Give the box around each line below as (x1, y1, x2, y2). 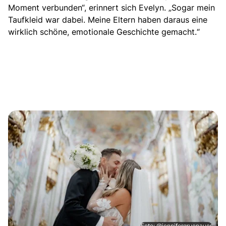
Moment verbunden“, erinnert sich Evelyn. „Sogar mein (8, 2, 215, 13)
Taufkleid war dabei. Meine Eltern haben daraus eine (8, 14, 207, 25)
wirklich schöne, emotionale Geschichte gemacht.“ (8, 26, 200, 37)
